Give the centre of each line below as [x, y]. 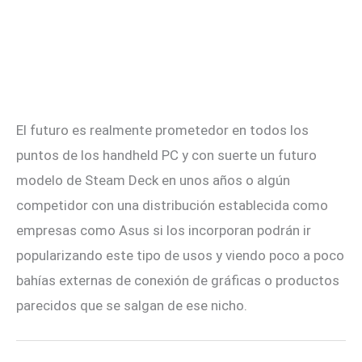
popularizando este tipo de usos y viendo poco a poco [180, 256]
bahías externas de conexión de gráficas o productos [178, 281]
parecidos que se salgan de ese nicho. [132, 306]
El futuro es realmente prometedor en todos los [162, 130]
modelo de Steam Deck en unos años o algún [153, 181]
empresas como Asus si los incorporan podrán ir [164, 231]
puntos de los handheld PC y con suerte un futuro [166, 156]
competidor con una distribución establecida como [172, 206]
